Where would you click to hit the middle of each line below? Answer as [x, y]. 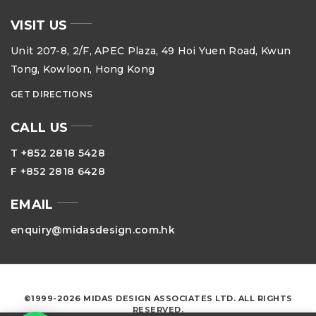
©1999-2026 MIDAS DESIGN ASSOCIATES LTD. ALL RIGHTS [158, 299]
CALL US [39, 128]
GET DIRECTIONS [52, 95]
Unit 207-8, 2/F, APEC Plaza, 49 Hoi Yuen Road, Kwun [151, 51]
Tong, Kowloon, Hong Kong [83, 69]
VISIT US [39, 26]
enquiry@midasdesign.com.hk [93, 230]
